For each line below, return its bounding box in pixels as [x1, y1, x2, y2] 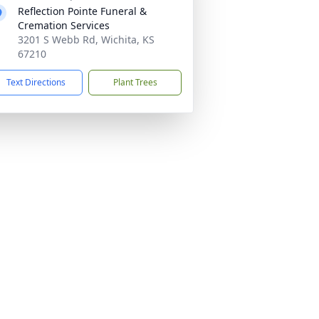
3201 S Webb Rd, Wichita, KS [18, 33, 155, 46]
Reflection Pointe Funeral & [18, 4, 147, 18]
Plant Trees [113, 76, 157, 88]
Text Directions [6, 76, 66, 88]
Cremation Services [18, 19, 110, 32]
